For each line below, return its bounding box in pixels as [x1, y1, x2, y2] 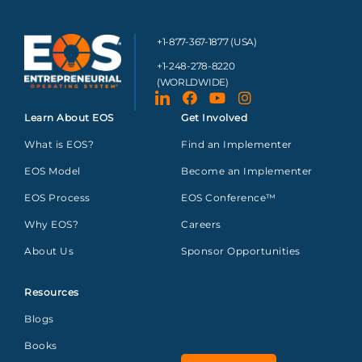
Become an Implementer [181, 165, 313, 178]
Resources [24, 286, 79, 299]
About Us [24, 245, 74, 258]
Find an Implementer [181, 138, 293, 151]
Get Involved [181, 112, 247, 124]
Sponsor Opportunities [181, 245, 301, 258]
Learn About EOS [24, 112, 114, 124]
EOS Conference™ [181, 192, 276, 204]
